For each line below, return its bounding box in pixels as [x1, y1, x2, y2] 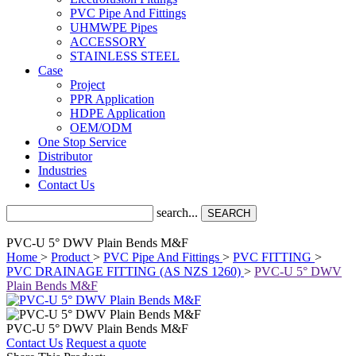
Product [51, 250, 90, 264]
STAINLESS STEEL [70, 49, 180, 63]
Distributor [38, 149, 92, 163]
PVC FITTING [233, 250, 311, 264]
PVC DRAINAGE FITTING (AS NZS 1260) [6, 265, 241, 278]
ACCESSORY [70, 35, 146, 48]
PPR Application [70, 92, 154, 106]
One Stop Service [38, 135, 126, 149]
